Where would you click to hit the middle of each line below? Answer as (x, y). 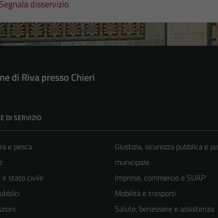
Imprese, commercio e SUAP (160, 177)
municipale (132, 162)
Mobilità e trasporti (145, 193)
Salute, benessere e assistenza (164, 209)
